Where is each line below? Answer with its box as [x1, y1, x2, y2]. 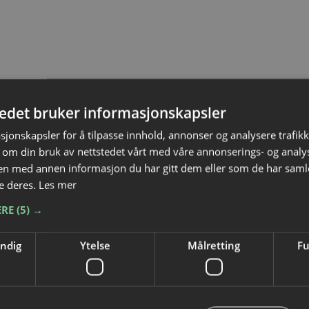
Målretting [188, 238, 241, 252]
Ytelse [79, 238, 110, 252]
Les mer [39, 177, 77, 191]
